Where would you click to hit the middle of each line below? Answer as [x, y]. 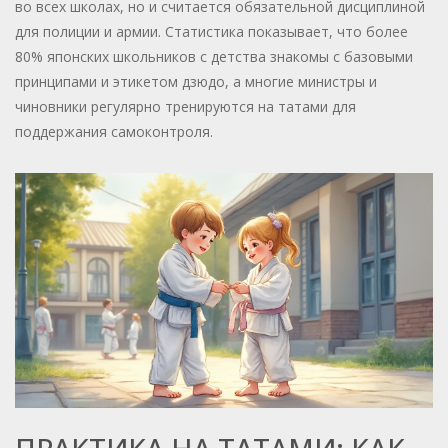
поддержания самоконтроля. [114, 132]
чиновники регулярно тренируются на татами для [185, 107]
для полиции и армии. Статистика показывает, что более [211, 32]
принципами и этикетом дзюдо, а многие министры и [196, 82]
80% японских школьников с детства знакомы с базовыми [214, 57]
